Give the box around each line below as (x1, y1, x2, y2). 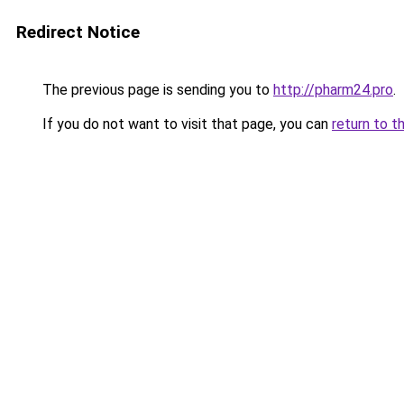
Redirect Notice (16, 22, 140, 42)
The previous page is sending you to (39, 81, 273, 98)
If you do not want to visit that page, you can (39, 115, 332, 133)
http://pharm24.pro (273, 81, 393, 98)
